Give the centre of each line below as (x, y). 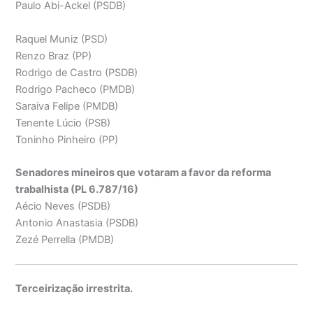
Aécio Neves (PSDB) (63, 206)
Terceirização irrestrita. (74, 289)
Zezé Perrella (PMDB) (65, 240)
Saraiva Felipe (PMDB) (67, 106)
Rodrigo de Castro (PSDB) (77, 72)
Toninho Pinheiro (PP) (67, 139)
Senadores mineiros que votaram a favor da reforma (144, 173)
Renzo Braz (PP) (54, 56)
